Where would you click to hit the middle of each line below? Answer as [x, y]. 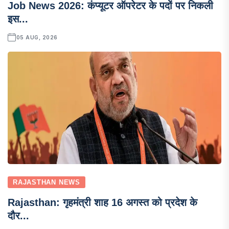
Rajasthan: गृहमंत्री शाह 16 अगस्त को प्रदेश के [102, 202]
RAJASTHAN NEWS [47, 182]
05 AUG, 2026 [37, 37]
